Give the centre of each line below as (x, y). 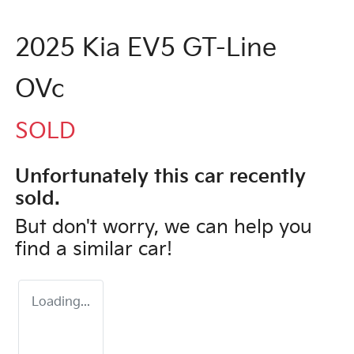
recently (265, 176)
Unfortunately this (105, 176)
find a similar (77, 249)
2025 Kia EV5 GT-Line (146, 48)
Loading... (61, 302)
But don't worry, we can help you (164, 227)
